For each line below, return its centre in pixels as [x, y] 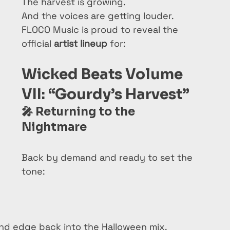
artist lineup [81, 43]
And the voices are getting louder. [98, 16]
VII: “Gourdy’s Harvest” [106, 94]
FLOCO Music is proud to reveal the [101, 30]
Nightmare [54, 127]
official [38, 43]
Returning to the [87, 112]
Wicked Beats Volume [104, 74]
